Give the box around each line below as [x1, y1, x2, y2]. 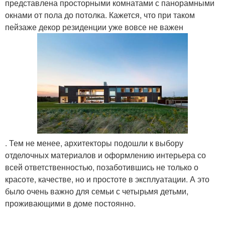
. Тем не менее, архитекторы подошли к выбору [5, 137, 183, 149]
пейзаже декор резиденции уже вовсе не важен [5, 21, 183, 33]
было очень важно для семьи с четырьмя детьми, [5, 185, 188, 197]
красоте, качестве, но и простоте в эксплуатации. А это [5, 173, 209, 185]
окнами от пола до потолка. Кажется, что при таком [5, 9, 195, 21]
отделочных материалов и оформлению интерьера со [5, 149, 206, 161]
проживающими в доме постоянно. [5, 197, 136, 209]
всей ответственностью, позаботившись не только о [5, 161, 198, 173]
